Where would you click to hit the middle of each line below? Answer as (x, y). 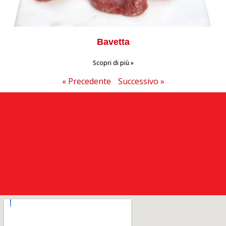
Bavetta (113, 42)
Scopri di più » (113, 63)
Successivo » (141, 81)
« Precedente (86, 81)
